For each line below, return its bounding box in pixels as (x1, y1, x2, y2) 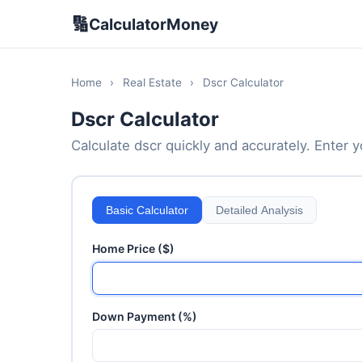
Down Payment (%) (92, 309, 197, 323)
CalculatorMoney (89, 14, 218, 34)
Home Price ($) (92, 242, 175, 255)
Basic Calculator (106, 204, 188, 217)
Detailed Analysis (216, 204, 303, 217)
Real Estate (122, 76, 182, 89)
